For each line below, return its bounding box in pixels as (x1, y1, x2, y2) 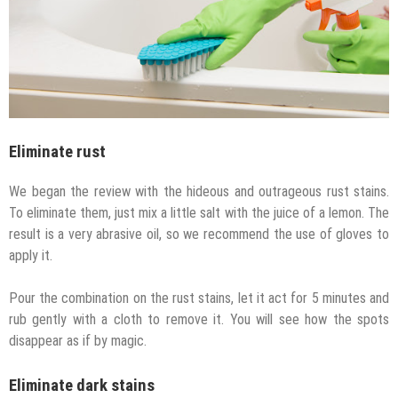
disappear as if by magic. (9, 331, 147, 349)
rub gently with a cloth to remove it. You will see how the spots (9, 310, 389, 328)
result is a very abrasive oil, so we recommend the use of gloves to (9, 225, 389, 243)
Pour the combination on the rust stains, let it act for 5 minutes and (9, 289, 389, 306)
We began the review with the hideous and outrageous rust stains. (9, 182, 389, 200)
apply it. (9, 246, 52, 264)
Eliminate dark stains (9, 375, 155, 395)
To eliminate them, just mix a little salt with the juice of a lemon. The (9, 203, 389, 221)
